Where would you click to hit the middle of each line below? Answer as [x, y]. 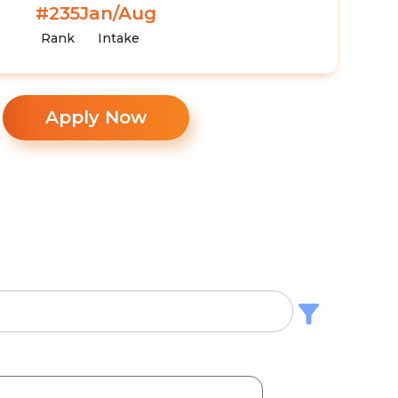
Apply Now [96, 117]
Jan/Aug [119, 13]
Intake [118, 38]
